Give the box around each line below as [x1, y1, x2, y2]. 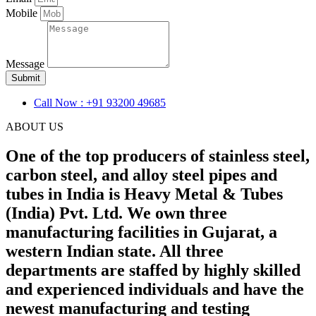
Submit [11, 72, 40, 83]
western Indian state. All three [6, 242, 224, 261]
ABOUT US [6, 120, 63, 133]
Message [6, 57, 47, 70]
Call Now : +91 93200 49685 [34, 96, 166, 109]
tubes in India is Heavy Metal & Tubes [6, 185, 283, 204]
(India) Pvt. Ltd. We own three [6, 204, 227, 223]
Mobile [6, 6, 40, 19]
